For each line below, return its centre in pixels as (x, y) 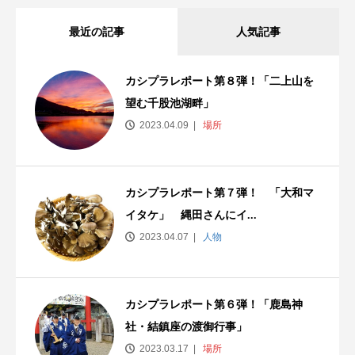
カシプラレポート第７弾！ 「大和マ (219, 193)
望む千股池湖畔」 (170, 103)
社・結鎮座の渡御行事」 (186, 326)
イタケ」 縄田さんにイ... (191, 215)
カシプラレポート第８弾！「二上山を (219, 81)
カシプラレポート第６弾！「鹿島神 (214, 304)
